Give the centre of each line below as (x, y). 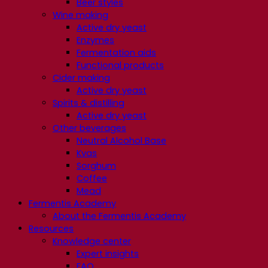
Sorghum (96, 166)
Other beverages (89, 128)
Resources (51, 229)
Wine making (80, 15)
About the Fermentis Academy (119, 216)
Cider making (81, 78)
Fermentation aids (116, 53)
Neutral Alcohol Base (121, 141)
